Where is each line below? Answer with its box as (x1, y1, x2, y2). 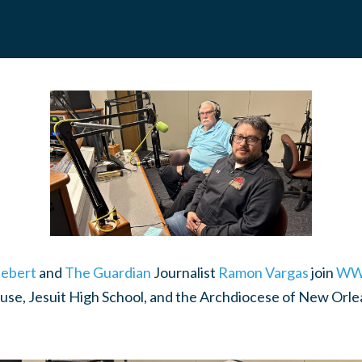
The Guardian (64, 263, 151, 282)
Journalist (150, 263, 218, 282)
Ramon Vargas (217, 263, 309, 282)
